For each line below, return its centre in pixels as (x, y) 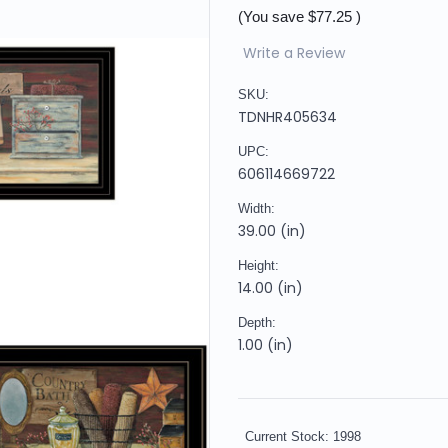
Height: (258, 265)
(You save (271, 16)
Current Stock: (289, 436)
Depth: (257, 322)
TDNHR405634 (287, 116)
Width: (256, 208)
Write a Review (293, 52)
